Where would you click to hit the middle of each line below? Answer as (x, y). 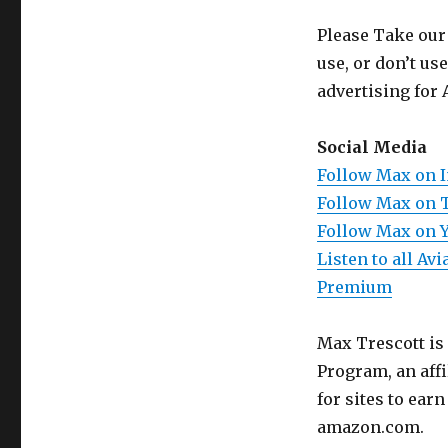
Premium (354, 287)
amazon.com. (370, 427)
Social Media (371, 147)
